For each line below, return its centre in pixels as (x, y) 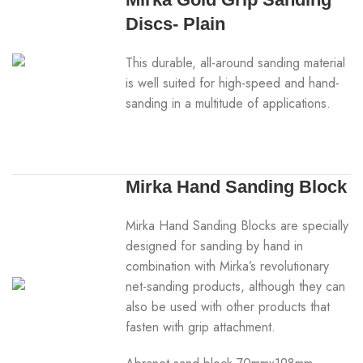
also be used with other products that (228, 307)
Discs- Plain (176, 24)
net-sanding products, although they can (236, 286)
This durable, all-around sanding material (236, 63)
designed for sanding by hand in (215, 246)
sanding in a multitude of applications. (228, 103)
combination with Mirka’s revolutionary (228, 266)
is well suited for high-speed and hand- (233, 83)
